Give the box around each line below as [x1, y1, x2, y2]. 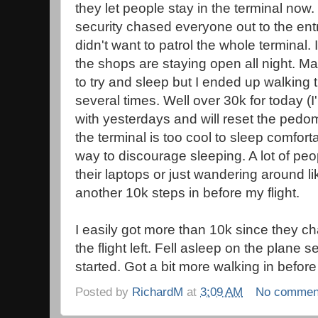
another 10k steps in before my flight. [75, 185, 300, 201]
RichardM [132, 284, 183, 299]
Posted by [75, 284, 132, 299]
